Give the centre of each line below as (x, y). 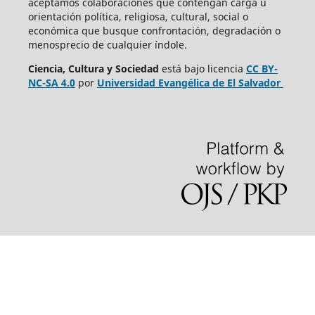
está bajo (183, 69)
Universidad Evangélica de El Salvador (188, 83)
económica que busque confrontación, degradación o (154, 31)
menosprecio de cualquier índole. (107, 45)
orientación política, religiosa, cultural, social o (138, 17)
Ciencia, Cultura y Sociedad (95, 69)
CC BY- (262, 69)
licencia (225, 69)
